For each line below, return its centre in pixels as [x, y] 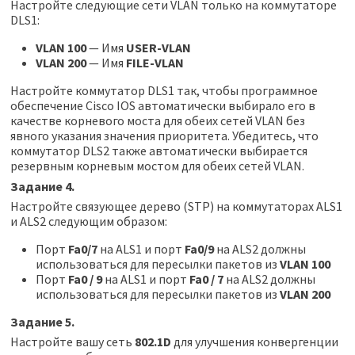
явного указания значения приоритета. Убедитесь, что [164, 136]
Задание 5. [42, 322]
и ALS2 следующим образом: [88, 221]
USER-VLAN [158, 48]
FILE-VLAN [155, 63]
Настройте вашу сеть [72, 342]
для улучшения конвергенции [254, 342]
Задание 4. [42, 186]
